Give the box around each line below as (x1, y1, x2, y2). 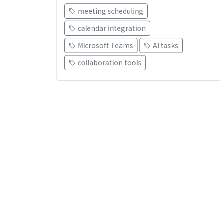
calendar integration (78, 23, 146, 33)
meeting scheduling (78, 6, 143, 16)
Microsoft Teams (78, 40, 133, 51)
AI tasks (153, 40, 178, 51)
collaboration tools (78, 57, 141, 68)
